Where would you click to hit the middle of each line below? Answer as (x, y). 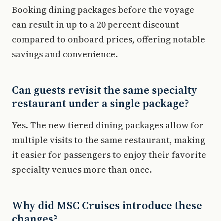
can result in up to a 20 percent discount (95, 24)
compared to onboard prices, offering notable (109, 39)
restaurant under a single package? (100, 103)
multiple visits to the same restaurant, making (109, 140)
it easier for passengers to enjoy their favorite (109, 154)
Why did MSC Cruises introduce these (107, 205)
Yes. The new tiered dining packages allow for (108, 125)
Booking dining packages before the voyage (103, 9)
